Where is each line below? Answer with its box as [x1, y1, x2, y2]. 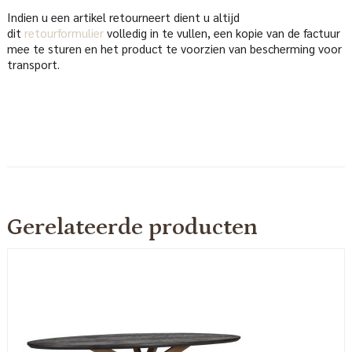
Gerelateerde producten [6, 214, 258, 241]
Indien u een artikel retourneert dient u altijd [6, 9, 240, 25]
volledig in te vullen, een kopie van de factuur [103, 25, 340, 41]
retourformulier [24, 25, 104, 41]
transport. [6, 57, 60, 72]
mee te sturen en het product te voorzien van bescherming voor [6, 41, 342, 57]
